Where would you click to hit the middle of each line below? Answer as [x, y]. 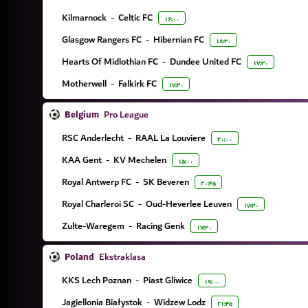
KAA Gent [82, 160]
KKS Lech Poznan [97, 280]
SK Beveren [166, 182]
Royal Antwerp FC [97, 182]
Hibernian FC [179, 40]
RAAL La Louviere [170, 138]
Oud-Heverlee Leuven [189, 204]
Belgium [82, 115]
